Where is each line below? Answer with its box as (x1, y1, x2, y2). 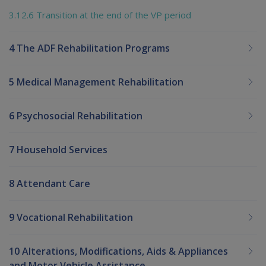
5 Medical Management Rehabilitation (9, 75, 183, 89)
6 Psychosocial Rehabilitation (9, 109, 142, 123)
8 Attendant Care (9, 177, 90, 191)
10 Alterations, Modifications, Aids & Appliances (9, 245, 228, 258)
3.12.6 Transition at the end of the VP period (9, 9, 191, 21)
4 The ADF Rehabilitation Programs (9, 42, 170, 55)
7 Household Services (9, 143, 107, 157)
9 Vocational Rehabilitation (9, 211, 133, 224)
